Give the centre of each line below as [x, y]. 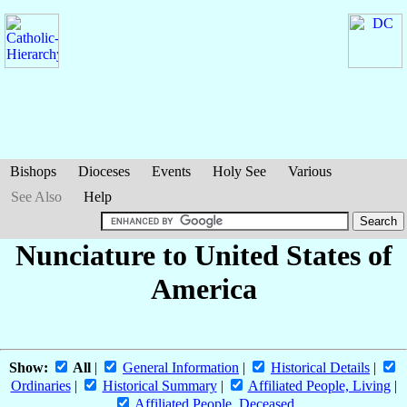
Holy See [239, 171]
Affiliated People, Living [319, 386]
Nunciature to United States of [203, 255]
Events [171, 171]
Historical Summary [159, 386]
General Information [181, 368]
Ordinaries [40, 386]
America [203, 289]
